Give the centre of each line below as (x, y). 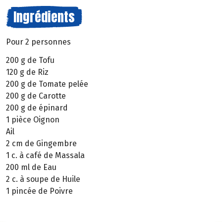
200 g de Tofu (30, 60)
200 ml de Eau (31, 167)
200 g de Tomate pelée (47, 84)
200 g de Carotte (36, 96)
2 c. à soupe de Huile (43, 179)
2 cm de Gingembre (41, 143)
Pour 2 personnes (38, 42)
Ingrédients (44, 17)
